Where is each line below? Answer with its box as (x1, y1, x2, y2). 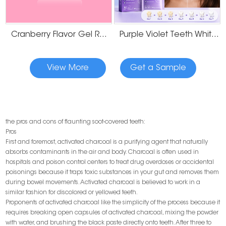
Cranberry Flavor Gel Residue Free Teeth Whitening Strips (99, 31, 107, 39)
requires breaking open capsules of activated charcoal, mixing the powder (6, 210, 219, 216)
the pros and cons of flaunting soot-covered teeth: (6, 119, 146, 126)
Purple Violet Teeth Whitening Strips (211, 31, 219, 39)
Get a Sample (130, 64, 186, 73)
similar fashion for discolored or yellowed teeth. (6, 190, 138, 196)
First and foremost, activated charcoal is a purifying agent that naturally (6, 139, 208, 146)
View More (47, 64, 89, 73)
